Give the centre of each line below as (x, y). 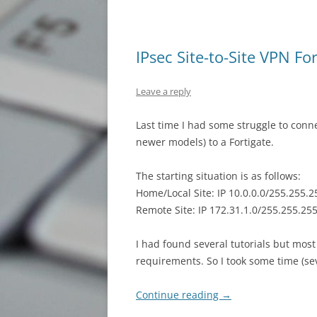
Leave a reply (163, 91)
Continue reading (179, 295)
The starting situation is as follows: (218, 176)
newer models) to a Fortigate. (205, 142)
